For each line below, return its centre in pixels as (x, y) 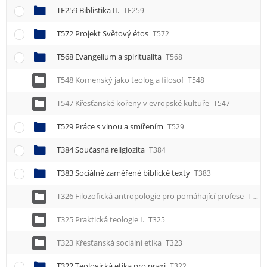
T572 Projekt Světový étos (103, 34)
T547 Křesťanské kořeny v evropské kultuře (134, 103)
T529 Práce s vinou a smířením (111, 127)
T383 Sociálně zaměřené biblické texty (124, 173)
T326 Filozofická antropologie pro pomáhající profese (151, 196)
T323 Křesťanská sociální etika (110, 243)
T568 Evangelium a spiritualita (110, 57)
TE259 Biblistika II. (89, 10)
